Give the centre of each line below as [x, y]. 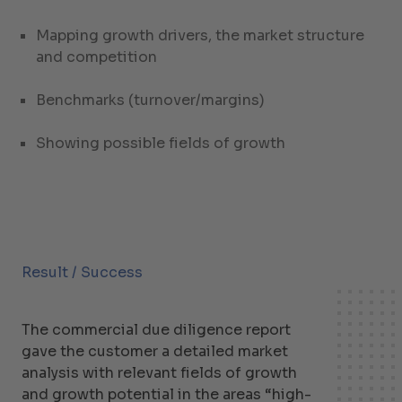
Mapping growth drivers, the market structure [200, 35]
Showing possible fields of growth [161, 143]
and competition [96, 57]
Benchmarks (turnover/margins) [150, 100]
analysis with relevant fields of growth [159, 373]
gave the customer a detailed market [155, 351]
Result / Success [82, 272]
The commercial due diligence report [156, 330]
